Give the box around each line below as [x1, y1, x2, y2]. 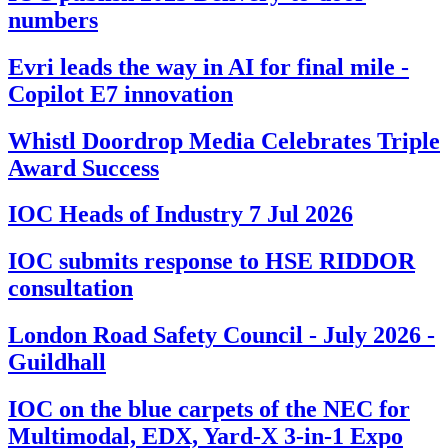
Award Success [8, 154, 159, 181]
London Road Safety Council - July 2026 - [8, 322, 435, 349]
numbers [8, 6, 98, 33]
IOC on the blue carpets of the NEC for [8, 396, 410, 423]
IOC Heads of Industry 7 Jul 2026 [8, 201, 353, 228]
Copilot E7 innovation [8, 80, 233, 107]
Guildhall [8, 349, 106, 376]
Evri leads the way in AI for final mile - [8, 53, 409, 80]
